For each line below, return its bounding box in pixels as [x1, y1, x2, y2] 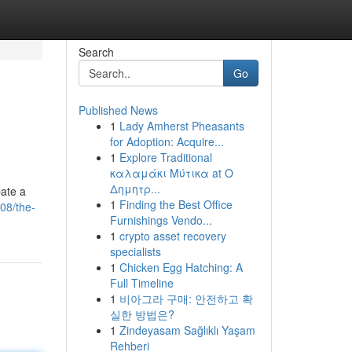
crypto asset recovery [119, 228, 226, 244]
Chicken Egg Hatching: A [119, 259, 243, 275]
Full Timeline [109, 275, 174, 291]
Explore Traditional [119, 149, 212, 165]
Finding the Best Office [119, 196, 233, 212]
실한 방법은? [109, 306, 174, 322]
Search [78, 44, 114, 60]
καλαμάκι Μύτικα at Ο [109, 165, 233, 181]
